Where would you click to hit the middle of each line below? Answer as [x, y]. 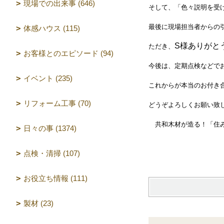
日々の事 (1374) [50, 128]
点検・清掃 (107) [52, 153]
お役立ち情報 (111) [55, 178]
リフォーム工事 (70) [57, 103]
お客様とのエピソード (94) [68, 53]
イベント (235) [48, 78]
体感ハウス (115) [52, 28]
